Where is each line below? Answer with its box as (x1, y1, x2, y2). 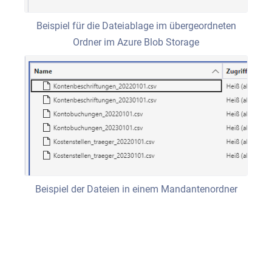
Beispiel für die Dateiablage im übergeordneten (36, 19, 236, 32)
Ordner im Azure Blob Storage (73, 36, 199, 48)
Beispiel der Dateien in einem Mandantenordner (35, 183, 237, 195)
